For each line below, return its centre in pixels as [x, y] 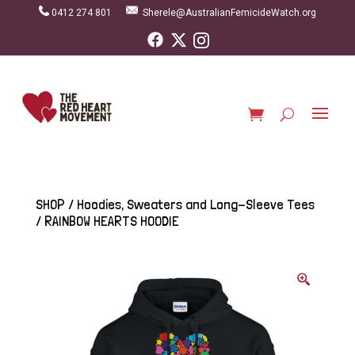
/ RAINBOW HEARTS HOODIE [107, 220]
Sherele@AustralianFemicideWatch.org [229, 13]
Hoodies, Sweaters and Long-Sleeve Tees [195, 204]
